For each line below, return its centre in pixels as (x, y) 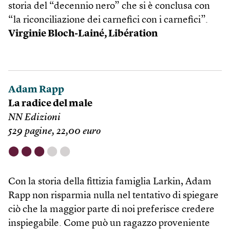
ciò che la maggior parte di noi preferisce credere (111, 210)
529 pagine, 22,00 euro (54, 132)
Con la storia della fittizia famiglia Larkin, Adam (110, 182)
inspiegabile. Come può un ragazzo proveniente (109, 224)
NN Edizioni (34, 118)
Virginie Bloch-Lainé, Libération (83, 34)
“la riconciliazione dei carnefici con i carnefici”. (108, 20)
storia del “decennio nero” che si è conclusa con (109, 6)
